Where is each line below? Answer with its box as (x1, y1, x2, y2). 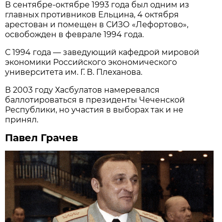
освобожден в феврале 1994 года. (5, 29, 144, 39)
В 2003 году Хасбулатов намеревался (5, 85, 160, 95)
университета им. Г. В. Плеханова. (5, 67, 143, 77)
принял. (5, 114, 39, 124)
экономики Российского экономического (5, 57, 177, 67)
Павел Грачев (5, 131, 78, 144)
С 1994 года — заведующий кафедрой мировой (5, 47, 200, 57)
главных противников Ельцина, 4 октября (5, 9, 179, 19)
